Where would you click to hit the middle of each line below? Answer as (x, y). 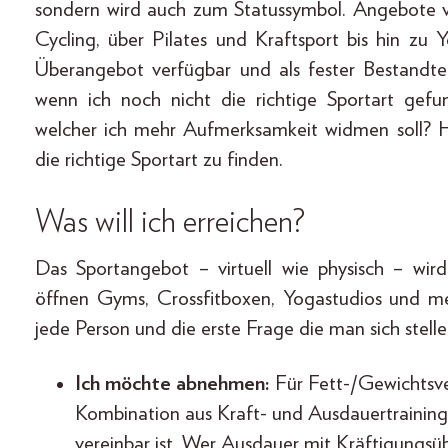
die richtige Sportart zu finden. (159, 160)
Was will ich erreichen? (170, 222)
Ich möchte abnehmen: (175, 384)
